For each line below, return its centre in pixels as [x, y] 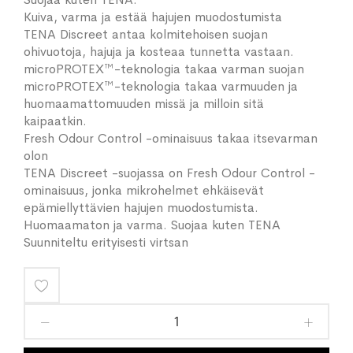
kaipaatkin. [55, 121]
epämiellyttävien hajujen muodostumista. [141, 208]
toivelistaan [86, 322]
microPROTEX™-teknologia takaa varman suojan [164, 69]
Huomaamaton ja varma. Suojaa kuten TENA [152, 225]
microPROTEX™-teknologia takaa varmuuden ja [161, 86]
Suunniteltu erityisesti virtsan [106, 242]
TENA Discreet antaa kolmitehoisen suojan [146, 34]
